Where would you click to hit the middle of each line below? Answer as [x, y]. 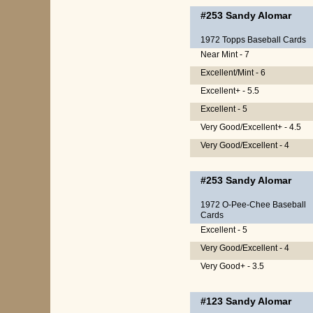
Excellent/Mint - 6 [233, 73]
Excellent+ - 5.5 [230, 91]
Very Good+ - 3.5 [232, 266]
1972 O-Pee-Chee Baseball [253, 205]
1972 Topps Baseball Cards [253, 40]
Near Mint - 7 [225, 54]
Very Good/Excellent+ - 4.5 [251, 127]
